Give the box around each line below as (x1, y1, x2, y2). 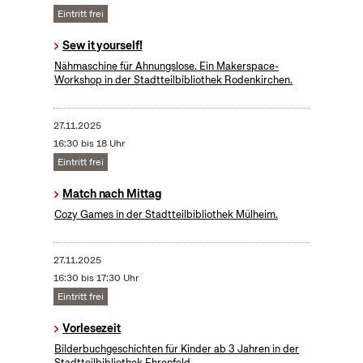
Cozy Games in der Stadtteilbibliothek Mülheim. (54, 207, 279, 222)
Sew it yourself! (62, 38, 143, 53)
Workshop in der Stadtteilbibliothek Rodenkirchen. (54, 73, 293, 88)
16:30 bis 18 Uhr (53, 137, 125, 151)
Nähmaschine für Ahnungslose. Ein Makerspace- (54, 59, 280, 74)
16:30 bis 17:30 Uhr (53, 271, 139, 285)
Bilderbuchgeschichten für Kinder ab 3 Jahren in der (54, 342, 300, 357)
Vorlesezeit (62, 321, 122, 336)
